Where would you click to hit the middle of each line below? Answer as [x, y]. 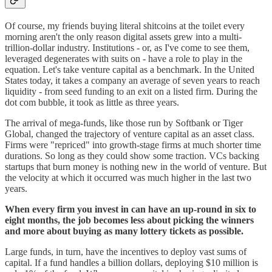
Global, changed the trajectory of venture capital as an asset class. [130, 134]
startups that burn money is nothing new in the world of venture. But [136, 167]
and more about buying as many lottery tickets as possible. [124, 231]
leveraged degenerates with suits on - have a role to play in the [124, 59]
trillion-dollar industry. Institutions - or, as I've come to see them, [127, 48]
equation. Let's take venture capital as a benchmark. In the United [130, 70]
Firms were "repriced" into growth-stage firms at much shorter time [133, 145]
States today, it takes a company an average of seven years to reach [132, 81]
